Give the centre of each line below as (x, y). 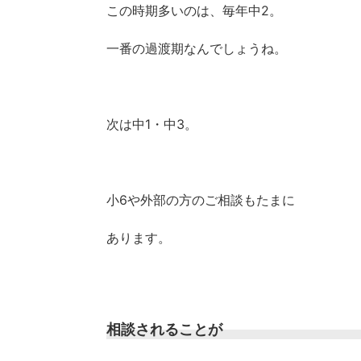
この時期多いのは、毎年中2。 (194, 10)
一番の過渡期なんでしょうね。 (197, 48)
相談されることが (164, 329)
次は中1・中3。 (152, 124)
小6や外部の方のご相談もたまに (201, 199)
